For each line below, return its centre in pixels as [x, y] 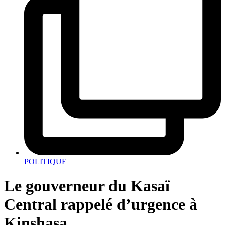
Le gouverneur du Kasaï [87, 186]
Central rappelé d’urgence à [101, 205]
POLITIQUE [45, 161]
